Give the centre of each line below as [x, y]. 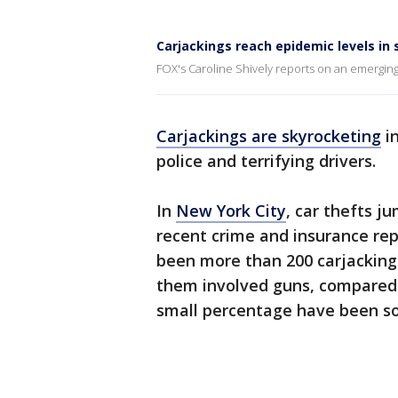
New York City [231, 211]
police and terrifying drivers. [266, 161]
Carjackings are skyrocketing [269, 136]
